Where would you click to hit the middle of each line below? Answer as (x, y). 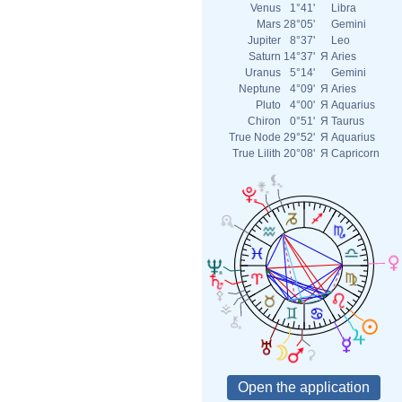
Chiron (264, 121)
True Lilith (257, 153)
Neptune (260, 89)
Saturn (265, 57)
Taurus (348, 121)
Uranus (263, 73)
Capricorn (355, 153)
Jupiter (264, 40)
